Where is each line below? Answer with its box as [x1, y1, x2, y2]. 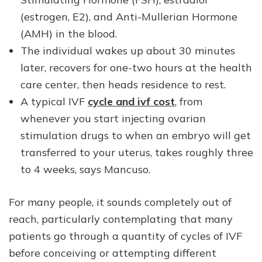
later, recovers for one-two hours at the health [20, 61, 252, 74]
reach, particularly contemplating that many [9, 212, 233, 226]
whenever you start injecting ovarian [20, 112, 206, 125]
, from [175, 95, 202, 108]
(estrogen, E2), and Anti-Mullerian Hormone [20, 10, 237, 23]
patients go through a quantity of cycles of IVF [9, 229, 242, 243]
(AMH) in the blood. [20, 27, 117, 40]
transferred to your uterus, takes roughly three [20, 146, 253, 159]
